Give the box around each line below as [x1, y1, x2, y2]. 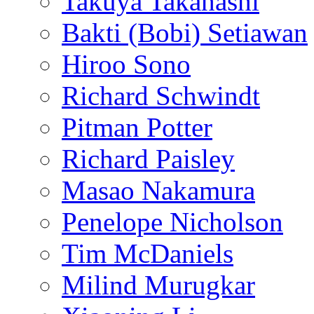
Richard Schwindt [62, 81, 260, 111]
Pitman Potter [62, 112, 212, 143]
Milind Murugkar [62, 270, 255, 301]
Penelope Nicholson [62, 207, 283, 238]
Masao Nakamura [62, 175, 255, 206]
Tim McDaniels [62, 238, 233, 269]
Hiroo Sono [62, 49, 191, 80]
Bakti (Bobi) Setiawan [62, 18, 308, 48]
